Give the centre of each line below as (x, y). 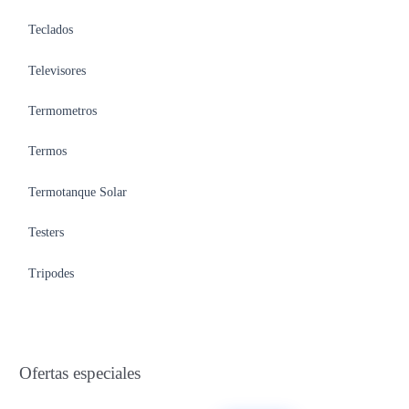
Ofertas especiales (80, 372)
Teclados (51, 30)
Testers (47, 233)
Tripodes (52, 273)
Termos (48, 152)
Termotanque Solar (78, 192)
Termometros (63, 110)
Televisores (58, 70)
